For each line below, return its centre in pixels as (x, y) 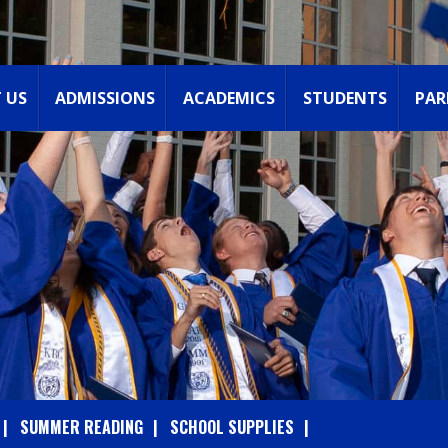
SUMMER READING (81, 427)
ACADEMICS (229, 98)
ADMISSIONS (105, 98)
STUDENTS (345, 98)
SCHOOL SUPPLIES (232, 427)
